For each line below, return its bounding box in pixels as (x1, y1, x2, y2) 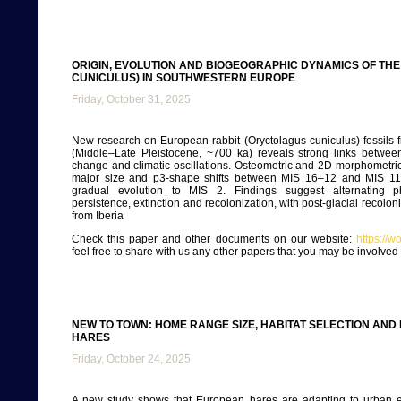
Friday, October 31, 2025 (72, 93, 191, 106)
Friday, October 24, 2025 (72, 353, 191, 365)
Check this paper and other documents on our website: (72, 233, 356, 245)
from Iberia (72, 209, 124, 222)
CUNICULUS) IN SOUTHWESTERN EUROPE (72, 72, 295, 84)
